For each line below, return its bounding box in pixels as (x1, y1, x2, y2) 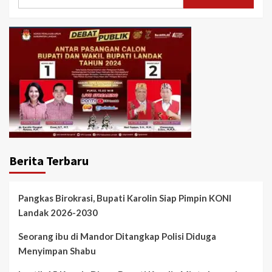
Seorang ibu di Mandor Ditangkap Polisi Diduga (18, 231, 216, 242)
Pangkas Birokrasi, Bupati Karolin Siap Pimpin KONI (18, 192, 231, 204)
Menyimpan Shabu (18, 245, 96, 257)
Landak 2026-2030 (18, 207, 98, 219)
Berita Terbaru (9, 153, 89, 169)
